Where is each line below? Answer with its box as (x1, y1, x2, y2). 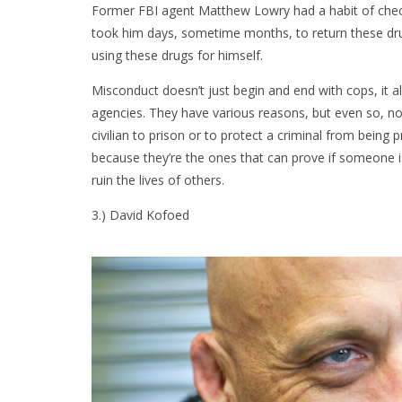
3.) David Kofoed (92, 206, 189, 224)
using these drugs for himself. (92, 47, 263, 65)
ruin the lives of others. (92, 171, 224, 189)
